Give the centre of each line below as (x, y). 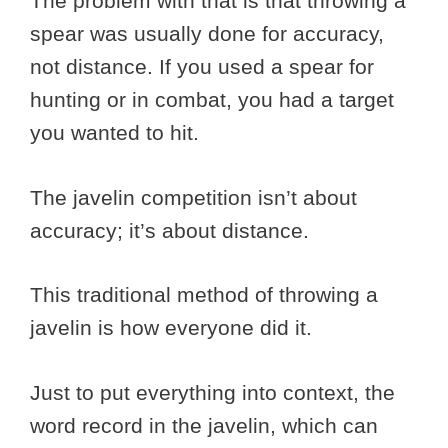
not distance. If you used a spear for (202, 67)
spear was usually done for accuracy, (207, 34)
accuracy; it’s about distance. (172, 230)
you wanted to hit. (114, 133)
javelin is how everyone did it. (174, 328)
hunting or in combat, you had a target (212, 100)
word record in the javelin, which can (204, 425)
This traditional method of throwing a (204, 295)
